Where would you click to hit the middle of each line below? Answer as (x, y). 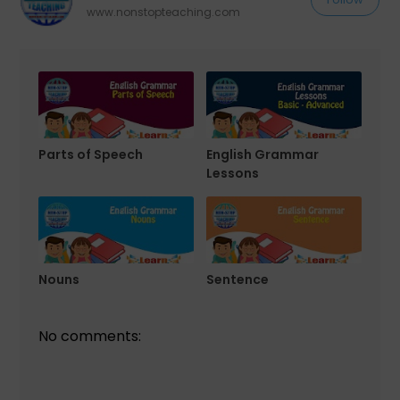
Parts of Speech (90, 154)
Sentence (238, 279)
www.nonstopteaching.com (164, 12)
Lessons (233, 173)
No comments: (89, 336)
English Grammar (263, 154)
